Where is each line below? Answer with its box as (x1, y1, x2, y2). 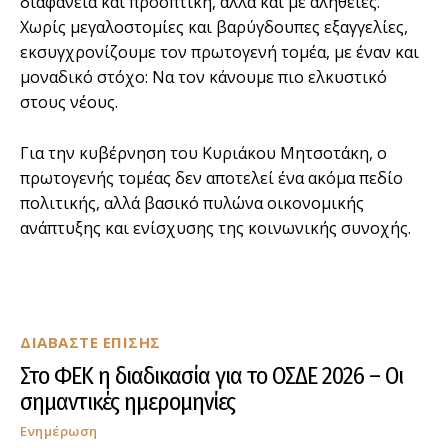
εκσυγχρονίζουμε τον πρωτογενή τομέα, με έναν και (20, 40, 419, 63)
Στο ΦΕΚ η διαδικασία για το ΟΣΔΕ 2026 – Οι (20, 361, 403, 390)
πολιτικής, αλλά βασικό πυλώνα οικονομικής (20, 191, 364, 214)
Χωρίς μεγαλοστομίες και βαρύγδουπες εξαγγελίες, (20, 15, 408, 38)
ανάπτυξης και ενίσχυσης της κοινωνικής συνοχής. (20, 216, 411, 239)
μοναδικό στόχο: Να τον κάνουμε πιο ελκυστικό (20, 65, 387, 88)
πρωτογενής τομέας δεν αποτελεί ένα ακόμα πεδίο (20, 166, 403, 189)
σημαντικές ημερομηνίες (20, 387, 235, 416)
